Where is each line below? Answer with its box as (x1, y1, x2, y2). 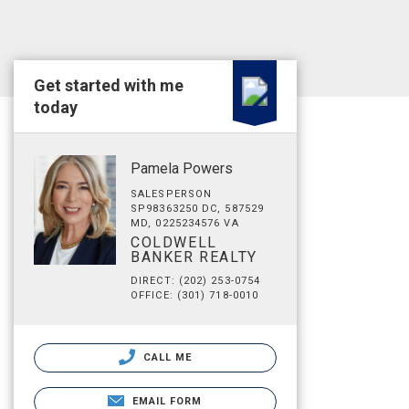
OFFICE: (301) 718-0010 (131, 289, 259, 301)
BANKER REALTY (131, 248, 257, 266)
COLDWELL (131, 234, 217, 251)
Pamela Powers (131, 160, 233, 177)
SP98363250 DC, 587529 (131, 203, 265, 215)
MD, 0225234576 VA (131, 217, 239, 229)
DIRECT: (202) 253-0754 (131, 275, 261, 287)
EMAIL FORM (131, 395, 203, 407)
